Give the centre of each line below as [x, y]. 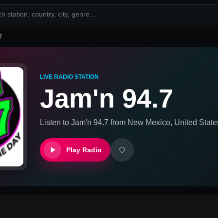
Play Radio [84, 150]
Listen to [55, 122]
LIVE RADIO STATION [69, 77]
